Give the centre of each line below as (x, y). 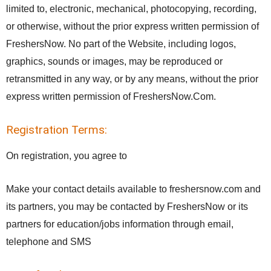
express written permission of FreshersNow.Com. (111, 96)
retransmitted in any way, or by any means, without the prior (132, 79)
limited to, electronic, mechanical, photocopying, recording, (131, 9)
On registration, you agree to (67, 156)
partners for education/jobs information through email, (120, 224)
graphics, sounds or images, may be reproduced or (114, 61)
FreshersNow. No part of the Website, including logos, (121, 44)
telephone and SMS (49, 242)
